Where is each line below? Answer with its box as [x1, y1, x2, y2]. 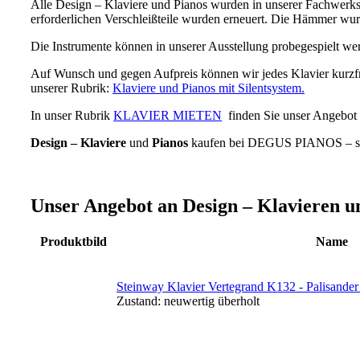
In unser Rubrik [31, 108, 113, 122]
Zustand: [117, 294, 161, 309]
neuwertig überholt [161, 294, 260, 309]
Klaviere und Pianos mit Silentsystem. [112, 80, 305, 95]
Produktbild [39, 235, 107, 249]
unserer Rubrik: [31, 80, 112, 95]
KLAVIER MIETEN [113, 108, 222, 122]
